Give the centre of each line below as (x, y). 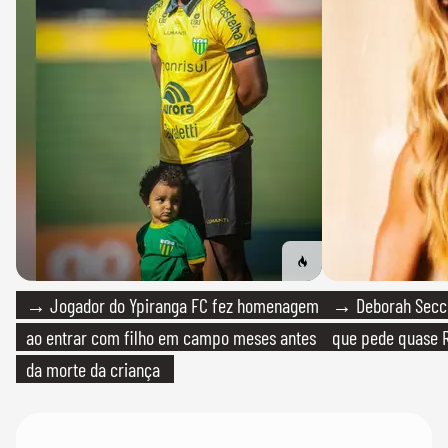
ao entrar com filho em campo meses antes (171, 337)
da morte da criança (93, 369)
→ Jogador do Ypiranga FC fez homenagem (172, 305)
